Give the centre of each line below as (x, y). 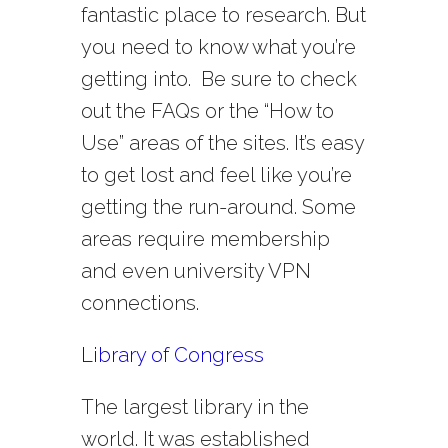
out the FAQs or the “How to (207, 111)
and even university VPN (195, 271)
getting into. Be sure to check (218, 79)
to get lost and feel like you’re (216, 175)
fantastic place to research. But (223, 15)
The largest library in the (194, 407)
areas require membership (205, 239)
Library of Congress (172, 355)
